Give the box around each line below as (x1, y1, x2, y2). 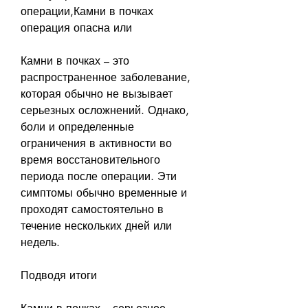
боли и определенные (21, 119, 134, 134)
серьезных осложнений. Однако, (21, 102, 189, 118)
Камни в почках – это (21, 53, 129, 68)
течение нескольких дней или (21, 218, 172, 233)
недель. (21, 234, 60, 250)
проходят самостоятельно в (21, 201, 164, 217)
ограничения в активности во (21, 135, 172, 151)
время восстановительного (21, 152, 160, 167)
